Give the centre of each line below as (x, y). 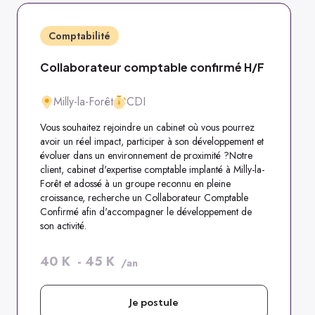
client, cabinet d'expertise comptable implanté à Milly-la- (152, 169)
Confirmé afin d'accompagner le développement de (146, 212)
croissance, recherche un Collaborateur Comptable (144, 198)
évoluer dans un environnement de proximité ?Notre (146, 155)
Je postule (154, 302)
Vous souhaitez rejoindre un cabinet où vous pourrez (147, 127)
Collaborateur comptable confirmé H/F (152, 67)
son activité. (63, 226)
